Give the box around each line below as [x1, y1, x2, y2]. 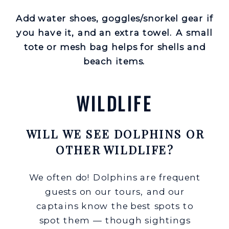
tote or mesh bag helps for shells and [24, 41, 205, 53]
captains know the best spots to [36, 200, 194, 211]
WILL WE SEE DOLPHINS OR [26, 126, 204, 142]
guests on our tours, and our [44, 186, 185, 197]
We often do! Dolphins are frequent [29, 171, 201, 182]
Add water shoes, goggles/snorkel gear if [15, 13, 214, 24]
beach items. [83, 56, 146, 67]
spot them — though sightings [39, 214, 191, 225]
